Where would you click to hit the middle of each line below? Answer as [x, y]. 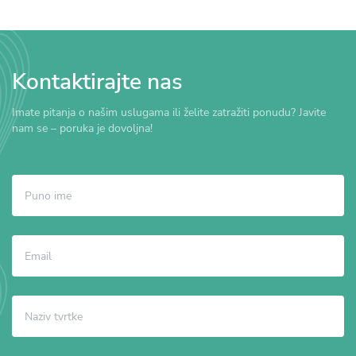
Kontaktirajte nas [97, 82]
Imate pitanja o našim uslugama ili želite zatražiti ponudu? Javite [169, 112]
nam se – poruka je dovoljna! [82, 128]
